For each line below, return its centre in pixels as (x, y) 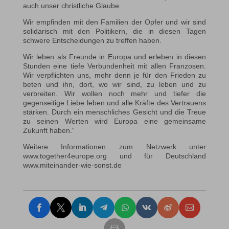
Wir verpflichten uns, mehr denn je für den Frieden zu (114, 75)
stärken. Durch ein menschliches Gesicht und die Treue (114, 112)
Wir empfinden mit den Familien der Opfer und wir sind (114, 22)
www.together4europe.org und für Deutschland (114, 156)
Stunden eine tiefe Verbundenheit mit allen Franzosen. (114, 66)
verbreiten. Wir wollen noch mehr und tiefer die (114, 94)
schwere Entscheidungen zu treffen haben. (92, 41)
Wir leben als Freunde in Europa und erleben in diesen (114, 57)
